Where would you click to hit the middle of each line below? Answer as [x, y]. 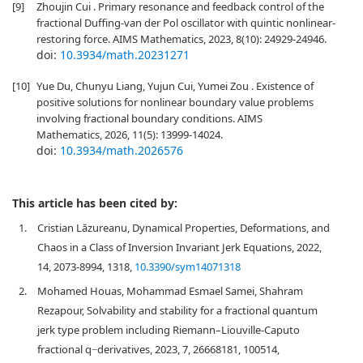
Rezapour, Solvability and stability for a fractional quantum [177, 310]
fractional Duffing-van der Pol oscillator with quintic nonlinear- [186, 23]
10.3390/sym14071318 [188, 267]
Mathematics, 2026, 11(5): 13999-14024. [130, 135]
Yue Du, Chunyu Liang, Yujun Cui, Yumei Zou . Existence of [175, 86]
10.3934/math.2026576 [122, 150]
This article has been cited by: [95, 203]
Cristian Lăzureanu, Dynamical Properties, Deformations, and [184, 228]
